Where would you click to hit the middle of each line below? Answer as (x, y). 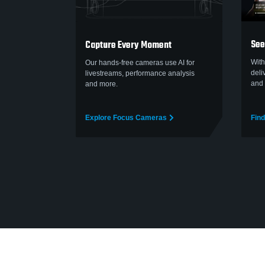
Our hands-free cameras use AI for (140, 62)
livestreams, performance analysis (140, 73)
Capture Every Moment (128, 45)
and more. (101, 84)
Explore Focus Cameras (126, 118)
